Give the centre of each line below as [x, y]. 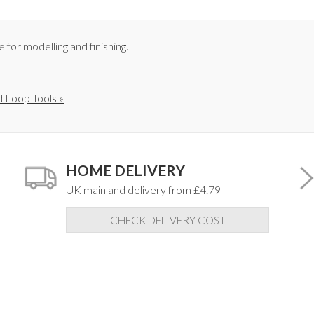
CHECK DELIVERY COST [168, 220]
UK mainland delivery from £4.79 [143, 190]
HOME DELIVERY [125, 170]
